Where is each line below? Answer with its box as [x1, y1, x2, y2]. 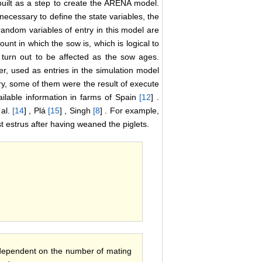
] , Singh [60, 106, 94, 116]
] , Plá [24, 106, 49, 116]
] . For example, [100, 106, 160, 116]
